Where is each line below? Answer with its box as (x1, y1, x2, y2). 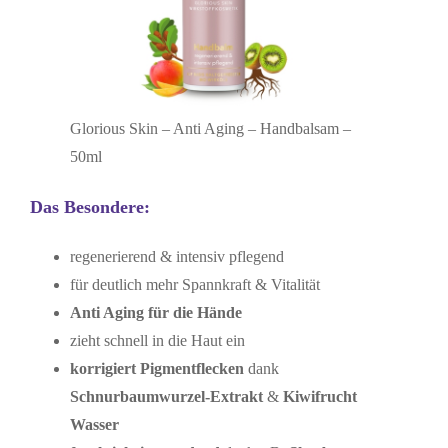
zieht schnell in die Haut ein (69, 332, 245, 350)
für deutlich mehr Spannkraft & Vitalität (69, 276, 320, 294)
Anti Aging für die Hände (69, 304, 242, 322)
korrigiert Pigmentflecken (69, 360, 244, 378)
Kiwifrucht (282, 388, 357, 406)
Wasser (69, 416, 119, 434)
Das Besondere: (29, 196, 150, 217)
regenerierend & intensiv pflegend (69, 248, 284, 266)
